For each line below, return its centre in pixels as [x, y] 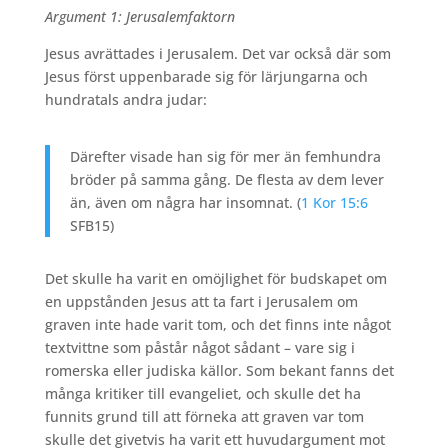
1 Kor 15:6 [334, 203]
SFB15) [91, 226]
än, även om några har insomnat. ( [185, 203]
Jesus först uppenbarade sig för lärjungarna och [206, 77]
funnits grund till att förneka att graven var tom [204, 417]
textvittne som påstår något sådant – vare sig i [199, 348]
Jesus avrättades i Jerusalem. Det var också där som [217, 54]
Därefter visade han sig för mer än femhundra [225, 157]
